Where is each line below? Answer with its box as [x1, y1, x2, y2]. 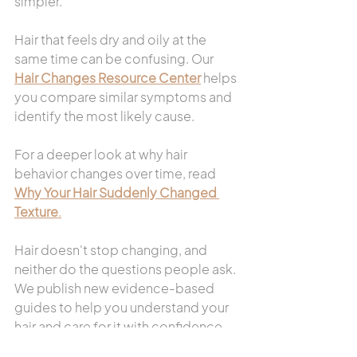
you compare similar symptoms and [14, 88, 234, 105]
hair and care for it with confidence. [14, 318, 226, 335]
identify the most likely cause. [14, 108, 194, 124]
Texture [14, 203, 58, 220]
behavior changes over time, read [14, 165, 218, 182]
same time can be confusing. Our [14, 50, 216, 67]
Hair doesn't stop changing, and [14, 241, 210, 258]
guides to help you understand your [14, 299, 231, 316]
